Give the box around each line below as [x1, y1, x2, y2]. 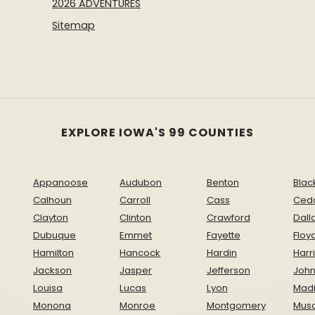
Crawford [206, 210, 250, 224]
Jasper [120, 263, 153, 277]
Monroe [120, 298, 156, 312]
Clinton [120, 210, 152, 224]
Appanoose [32, 175, 88, 189]
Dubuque [32, 228, 76, 242]
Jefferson [206, 263, 250, 277]
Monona [32, 298, 71, 312]
